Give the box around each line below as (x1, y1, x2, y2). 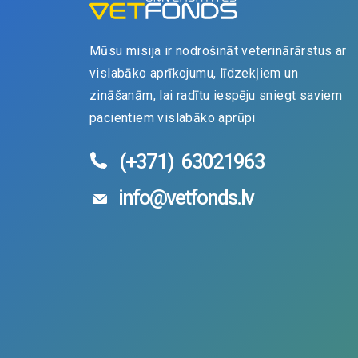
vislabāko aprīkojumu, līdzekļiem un (89, 65, 298, 81)
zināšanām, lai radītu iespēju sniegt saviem (89, 87, 343, 103)
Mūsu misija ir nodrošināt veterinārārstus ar (89, 42, 347, 58)
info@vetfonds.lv (118, 185, 253, 209)
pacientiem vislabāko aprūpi (89, 109, 256, 125)
